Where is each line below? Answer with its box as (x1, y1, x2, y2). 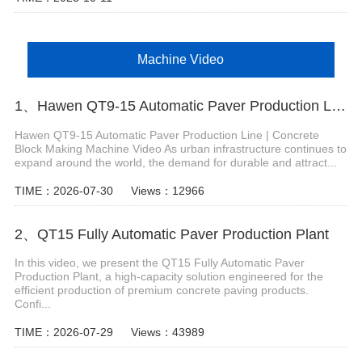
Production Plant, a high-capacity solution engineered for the (14, 270, 323, 284)
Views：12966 (130, 183, 204, 197)
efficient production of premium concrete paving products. (14, 284, 309, 297)
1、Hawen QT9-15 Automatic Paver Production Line (330, 97, 346, 114)
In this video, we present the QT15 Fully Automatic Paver (14, 256, 305, 270)
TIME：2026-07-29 (14, 326, 113, 339)
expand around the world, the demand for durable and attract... (14, 155, 337, 169)
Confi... (14, 297, 51, 311)
